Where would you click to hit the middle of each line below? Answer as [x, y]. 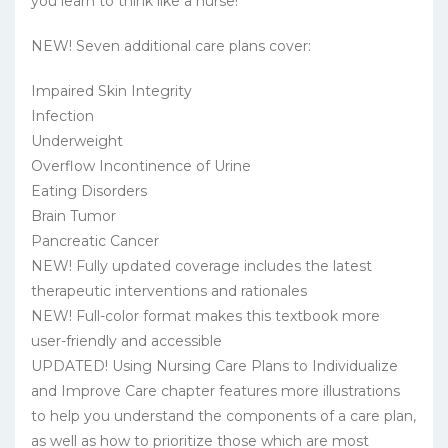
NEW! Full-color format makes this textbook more [205, 316]
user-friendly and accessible [126, 341]
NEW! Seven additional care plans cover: [171, 46]
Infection [62, 116]
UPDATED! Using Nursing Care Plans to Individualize [214, 366]
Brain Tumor [73, 216]
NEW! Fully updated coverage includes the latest [201, 266]
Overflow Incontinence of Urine [141, 166]
